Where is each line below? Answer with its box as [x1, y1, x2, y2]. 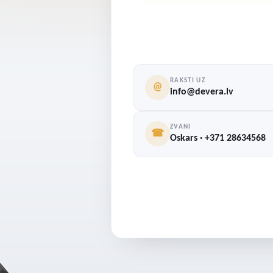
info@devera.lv [170, 87, 234, 97]
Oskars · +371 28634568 [170, 133, 266, 144]
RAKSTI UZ [170, 77, 205, 84]
